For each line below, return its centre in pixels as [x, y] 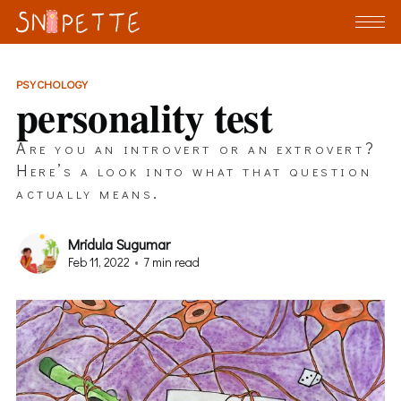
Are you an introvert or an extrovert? [196, 147]
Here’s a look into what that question [194, 170]
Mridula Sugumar [119, 244]
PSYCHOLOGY [52, 83]
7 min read [170, 262]
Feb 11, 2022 [98, 262]
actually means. [88, 192]
